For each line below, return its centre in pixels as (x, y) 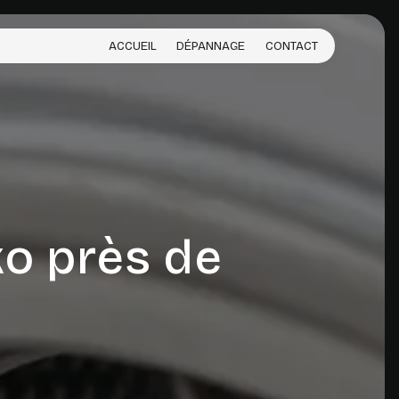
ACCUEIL (133, 45)
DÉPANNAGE (211, 45)
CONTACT (291, 45)
